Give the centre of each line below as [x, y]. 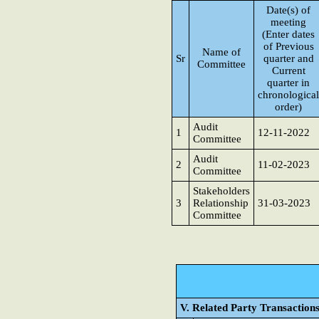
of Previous [288, 46]
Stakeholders [221, 191]
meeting [288, 22]
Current [288, 70]
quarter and [288, 58]
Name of [221, 52]
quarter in [288, 83]
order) [288, 107]
